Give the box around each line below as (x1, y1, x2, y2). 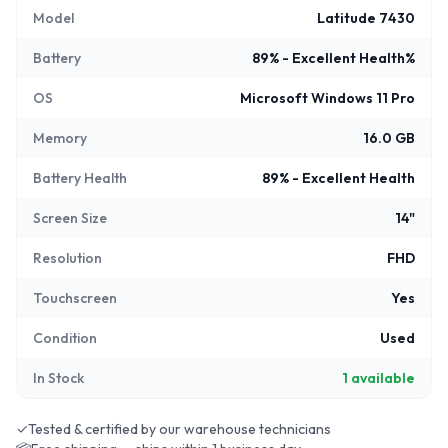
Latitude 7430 (317, 8, 415, 27)
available (348, 368, 415, 387)
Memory (33, 128, 87, 147)
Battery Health (33, 168, 127, 187)
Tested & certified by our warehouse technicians (28, 419, 331, 438)
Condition (33, 328, 97, 347)
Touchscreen (33, 288, 117, 307)
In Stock (33, 368, 84, 387)
